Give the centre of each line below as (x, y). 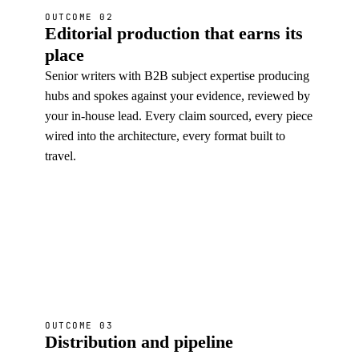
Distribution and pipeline (139, 342)
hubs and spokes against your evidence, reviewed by (177, 96)
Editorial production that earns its (174, 33)
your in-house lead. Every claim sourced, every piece (179, 116)
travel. (61, 156)
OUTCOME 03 (79, 325)
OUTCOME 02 (79, 17)
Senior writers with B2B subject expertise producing (177, 76)
